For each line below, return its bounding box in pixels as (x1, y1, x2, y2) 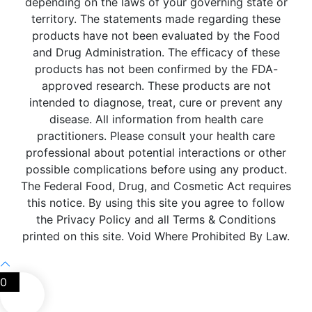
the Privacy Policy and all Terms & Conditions (36, 212, 276, 227)
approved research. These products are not (41, 79, 271, 93)
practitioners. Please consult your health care (37, 129, 275, 143)
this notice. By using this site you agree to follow (27, 196, 285, 210)
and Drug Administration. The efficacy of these (32, 45, 280, 60)
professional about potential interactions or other (26, 146, 286, 160)
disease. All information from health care (49, 112, 263, 127)
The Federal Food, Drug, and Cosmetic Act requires (21, 179, 291, 194)
